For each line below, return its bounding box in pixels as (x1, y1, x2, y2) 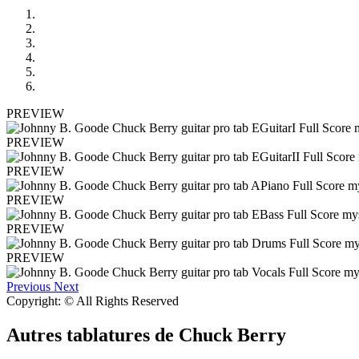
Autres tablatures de (6, 324, 179, 345)
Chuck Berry (179, 324, 286, 345)
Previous (6, 279, 50, 293)
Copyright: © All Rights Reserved (6, 293, 179, 308)
